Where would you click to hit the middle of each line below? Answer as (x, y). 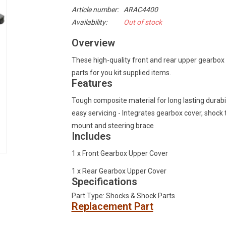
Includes (91, 136)
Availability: (89, 22)
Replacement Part (112, 206)
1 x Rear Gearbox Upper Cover (119, 171)
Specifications (104, 181)
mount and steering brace (112, 125)
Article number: (95, 10)
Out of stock (143, 22)
